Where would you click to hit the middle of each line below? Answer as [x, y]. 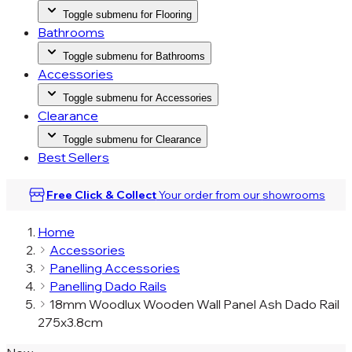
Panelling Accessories [115, 268]
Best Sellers [73, 157]
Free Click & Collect [101, 195]
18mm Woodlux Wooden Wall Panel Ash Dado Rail [194, 304]
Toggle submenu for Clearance [132, 139]
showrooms [293, 195]
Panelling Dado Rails [108, 286]
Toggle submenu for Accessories [137, 98]
